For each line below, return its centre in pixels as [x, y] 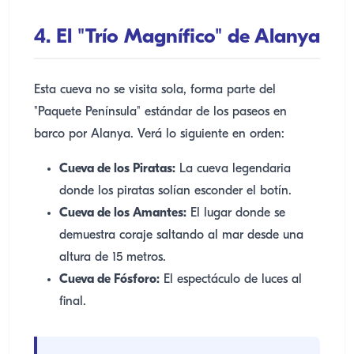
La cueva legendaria [233, 169]
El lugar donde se [236, 213]
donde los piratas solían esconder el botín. [175, 191]
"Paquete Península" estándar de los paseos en [160, 112]
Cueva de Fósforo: [109, 280]
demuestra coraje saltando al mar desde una [181, 235]
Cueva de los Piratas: [117, 169]
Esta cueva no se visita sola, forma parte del [155, 90]
